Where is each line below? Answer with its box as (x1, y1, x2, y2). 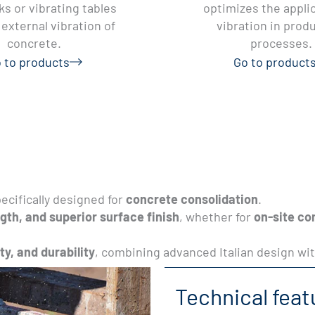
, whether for (179, 208, 254, 224)
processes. (250, 34, 312, 51)
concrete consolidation (126, 191, 258, 207)
